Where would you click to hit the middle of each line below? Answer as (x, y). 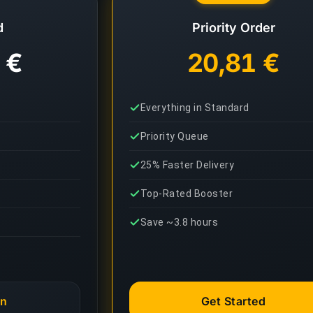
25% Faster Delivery (188, 165)
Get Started (233, 301)
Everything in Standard (195, 108)
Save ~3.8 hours (180, 222)
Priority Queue (175, 136)
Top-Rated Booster (187, 194)
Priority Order (233, 28)
